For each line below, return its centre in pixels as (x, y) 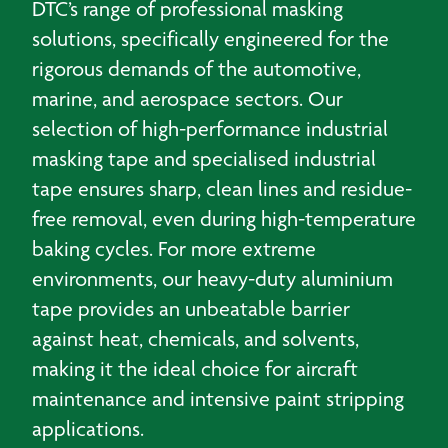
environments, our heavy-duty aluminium (212, 278)
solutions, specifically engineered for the (210, 38)
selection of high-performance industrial (210, 128)
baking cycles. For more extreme (174, 248)
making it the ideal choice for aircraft (195, 368)
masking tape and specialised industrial (204, 158)
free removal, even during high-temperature (224, 218)
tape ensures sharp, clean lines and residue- (222, 188)
